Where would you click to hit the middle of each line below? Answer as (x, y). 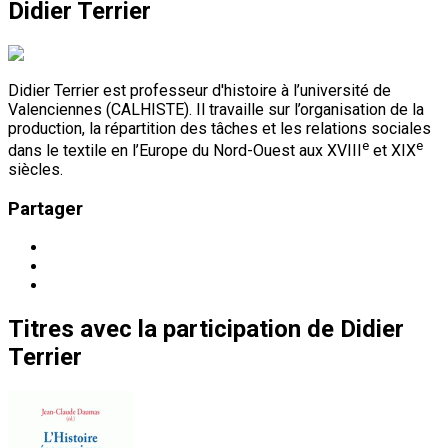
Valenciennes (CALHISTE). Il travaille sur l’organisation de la (216, 109)
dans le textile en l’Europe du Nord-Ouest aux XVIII (185, 151)
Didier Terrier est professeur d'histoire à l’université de (199, 90)
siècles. (35, 170)
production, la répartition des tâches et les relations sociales (219, 128)
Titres (41, 329)
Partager (45, 208)
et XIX (392, 151)
